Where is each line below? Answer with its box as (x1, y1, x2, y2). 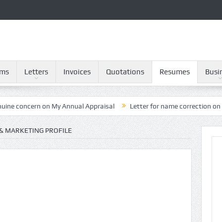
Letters (24, 67, 48, 76)
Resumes (160, 67, 190, 76)
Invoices (63, 67, 91, 76)
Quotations (106, 67, 144, 76)
